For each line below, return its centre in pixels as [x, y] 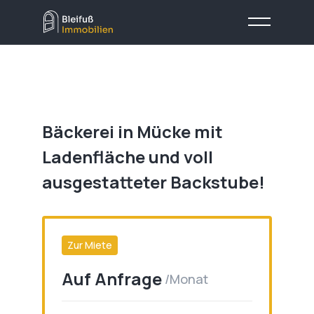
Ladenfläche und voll [128, 157]
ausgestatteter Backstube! [153, 182]
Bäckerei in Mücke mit [132, 131]
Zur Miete [90, 245]
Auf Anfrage [112, 279]
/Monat [186, 279]
